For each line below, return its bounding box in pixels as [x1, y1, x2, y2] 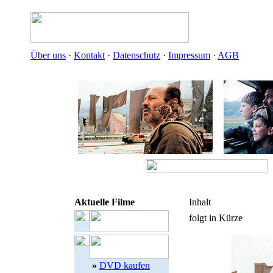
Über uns [30, 50, 66, 60]
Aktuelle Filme [74, 197, 135, 207]
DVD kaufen [99, 260, 150, 271]
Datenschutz [113, 50, 160, 60]
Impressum [168, 50, 210, 60]
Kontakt [74, 50, 105, 60]
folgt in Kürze [189, 213, 243, 223]
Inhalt [189, 197, 211, 207]
